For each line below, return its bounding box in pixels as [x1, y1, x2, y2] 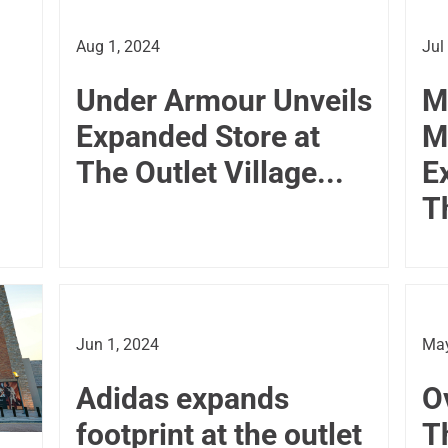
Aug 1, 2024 [75, 36, 160, 56]
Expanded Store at [75, 118, 320, 154]
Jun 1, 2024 [75, 334, 159, 354]
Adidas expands [75, 380, 289, 416]
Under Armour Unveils [75, 82, 372, 118]
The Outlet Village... [75, 154, 344, 190]
